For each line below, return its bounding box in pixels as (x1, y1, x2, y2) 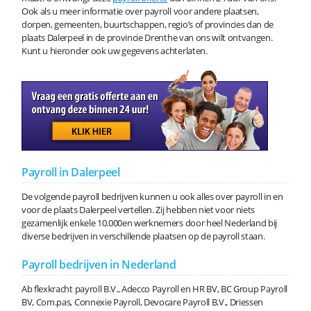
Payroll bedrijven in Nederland (22, 257, 176, 273)
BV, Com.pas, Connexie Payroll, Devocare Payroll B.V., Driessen (22, 296, 264, 309)
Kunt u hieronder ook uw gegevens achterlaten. (22, 44, 208, 58)
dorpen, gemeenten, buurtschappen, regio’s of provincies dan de (22, 18, 274, 31)
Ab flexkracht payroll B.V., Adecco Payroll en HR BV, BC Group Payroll (22, 283, 287, 296)
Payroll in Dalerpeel (22, 165, 120, 180)
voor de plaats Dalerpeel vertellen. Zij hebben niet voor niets (22, 203, 255, 217)
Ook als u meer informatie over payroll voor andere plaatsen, (22, 5, 259, 18)
